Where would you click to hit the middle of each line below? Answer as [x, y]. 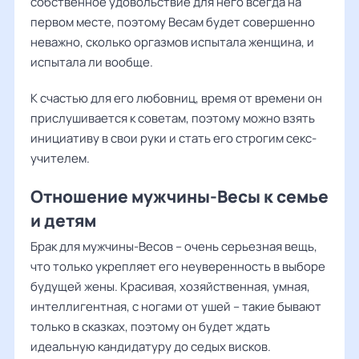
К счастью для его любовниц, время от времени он [176, 98]
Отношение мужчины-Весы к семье [179, 196]
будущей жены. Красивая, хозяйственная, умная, [170, 286]
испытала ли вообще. [92, 62]
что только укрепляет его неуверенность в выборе [178, 266]
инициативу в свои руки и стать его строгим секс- [173, 138]
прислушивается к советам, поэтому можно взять [173, 118]
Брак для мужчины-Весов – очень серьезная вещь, [174, 246]
